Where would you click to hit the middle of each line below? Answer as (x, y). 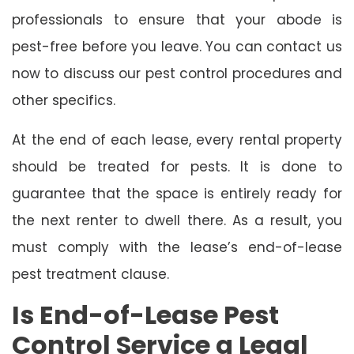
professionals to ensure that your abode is (177, 19)
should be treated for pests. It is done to (177, 166)
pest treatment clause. (90, 274)
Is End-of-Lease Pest (145, 314)
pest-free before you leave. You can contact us (177, 46)
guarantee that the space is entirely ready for (177, 193)
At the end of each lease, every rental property (177, 139)
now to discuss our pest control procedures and (177, 73)
